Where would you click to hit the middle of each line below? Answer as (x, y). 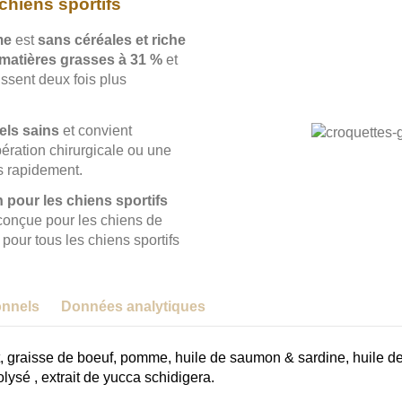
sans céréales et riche (112, 39)
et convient (96, 130)
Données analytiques (133, 307)
